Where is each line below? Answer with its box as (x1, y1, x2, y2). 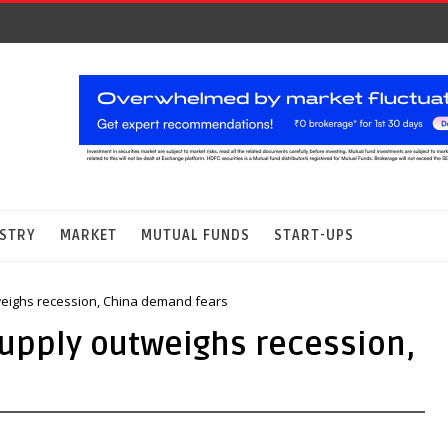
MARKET (60, 227, 117, 244)
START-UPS (274, 227, 354, 244)
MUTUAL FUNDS (141, 227, 250, 244)
